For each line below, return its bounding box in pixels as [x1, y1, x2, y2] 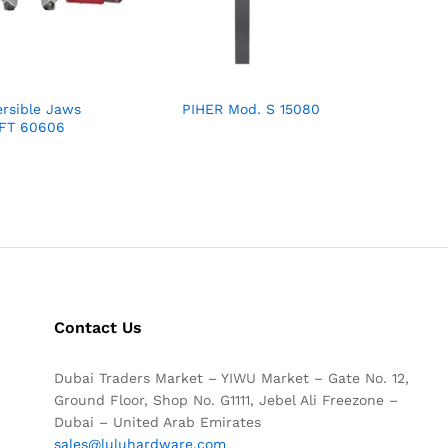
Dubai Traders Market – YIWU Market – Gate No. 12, [53, 369, 409, 386]
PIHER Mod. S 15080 [182, 100, 321, 117]
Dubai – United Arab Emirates [53, 413, 261, 430]
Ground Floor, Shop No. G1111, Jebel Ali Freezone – [53, 391, 398, 408]
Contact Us [53, 317, 142, 337]
